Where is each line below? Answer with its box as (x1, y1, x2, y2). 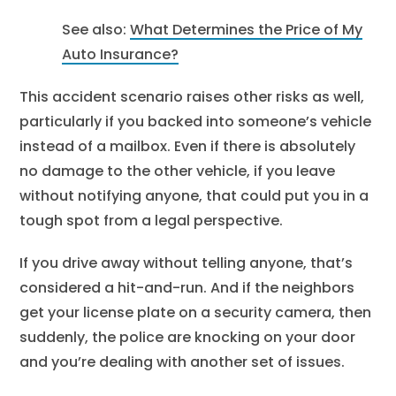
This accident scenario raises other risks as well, (19, 87, 365, 107)
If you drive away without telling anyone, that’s (19, 253, 354, 273)
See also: (62, 19, 131, 40)
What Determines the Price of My (130, 19, 363, 40)
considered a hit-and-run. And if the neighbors (19, 278, 355, 298)
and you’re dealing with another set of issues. (19, 352, 346, 372)
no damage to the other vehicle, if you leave (19, 161, 336, 181)
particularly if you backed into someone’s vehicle (19, 111, 372, 132)
